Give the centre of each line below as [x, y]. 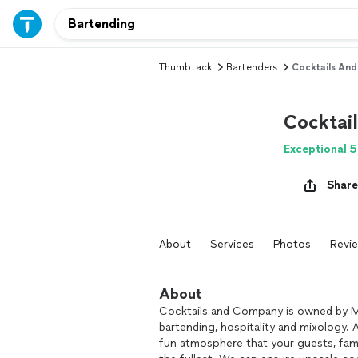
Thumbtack [185, 67]
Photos [292, 244]
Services [232, 244]
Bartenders [252, 67]
